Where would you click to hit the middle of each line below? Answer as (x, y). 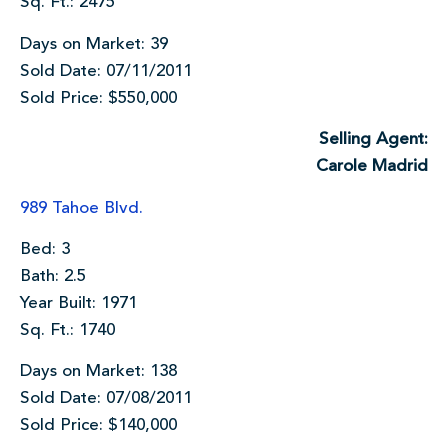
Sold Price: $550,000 (98, 98)
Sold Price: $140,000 (98, 426)
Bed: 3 (45, 249)
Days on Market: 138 (98, 372)
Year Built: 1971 (78, 303)
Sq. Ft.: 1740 (67, 330)
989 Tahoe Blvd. (81, 208)
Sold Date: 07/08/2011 (106, 399)
